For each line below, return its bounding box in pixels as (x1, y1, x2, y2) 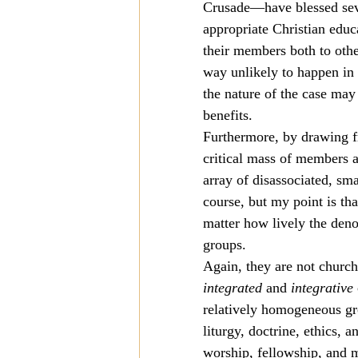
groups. (203, 237, 246, 253)
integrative (291, 280, 353, 296)
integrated (203, 280, 262, 296)
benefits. (203, 107, 253, 123)
